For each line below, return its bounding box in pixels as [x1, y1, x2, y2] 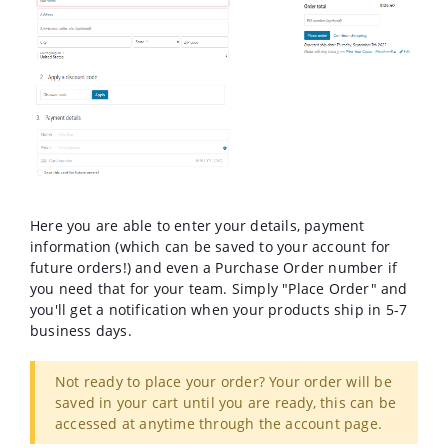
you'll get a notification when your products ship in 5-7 [30, 300, 408, 320]
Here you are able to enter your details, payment [30, 216, 365, 236]
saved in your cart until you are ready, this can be [55, 393, 397, 413]
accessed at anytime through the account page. [55, 414, 387, 434]
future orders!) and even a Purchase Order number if [30, 258, 398, 278]
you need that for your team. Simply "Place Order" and [30, 279, 408, 299]
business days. [30, 321, 136, 341]
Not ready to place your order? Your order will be [55, 372, 392, 392]
